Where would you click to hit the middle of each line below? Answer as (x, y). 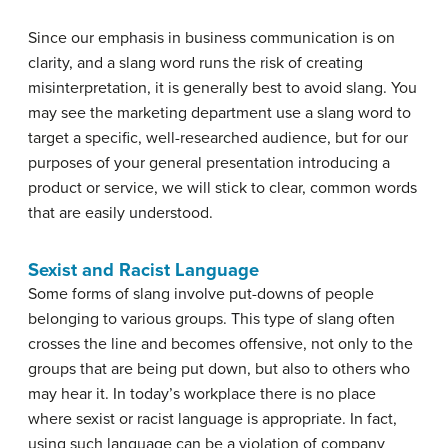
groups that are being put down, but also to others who (219, 369)
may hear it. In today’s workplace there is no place (202, 394)
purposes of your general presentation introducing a (209, 163)
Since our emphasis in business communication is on (211, 38)
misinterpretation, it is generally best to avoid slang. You (222, 88)
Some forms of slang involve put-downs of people (201, 294)
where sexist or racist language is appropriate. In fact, (212, 419)
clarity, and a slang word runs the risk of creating (195, 63)
